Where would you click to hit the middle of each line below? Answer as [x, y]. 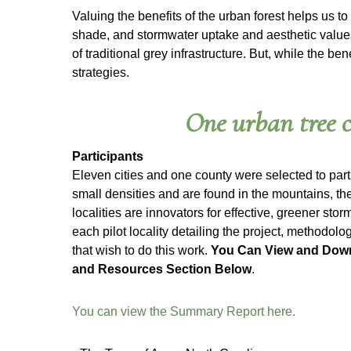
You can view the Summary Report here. [184, 311]
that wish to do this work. [141, 250]
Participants [108, 156]
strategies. [101, 72]
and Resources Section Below [162, 269]
